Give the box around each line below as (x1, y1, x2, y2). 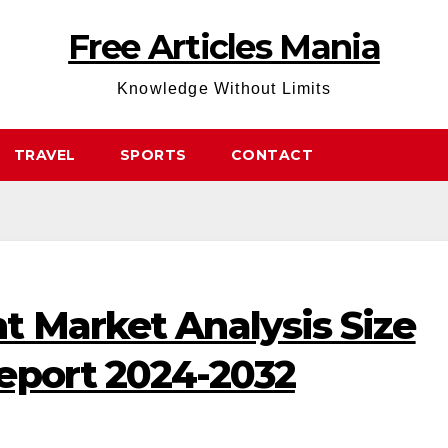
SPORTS (119, 146, 187, 164)
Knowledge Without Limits (117, 80, 331, 97)
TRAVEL (13, 146, 76, 164)
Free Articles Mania (68, 26, 380, 68)
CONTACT (230, 146, 313, 164)
